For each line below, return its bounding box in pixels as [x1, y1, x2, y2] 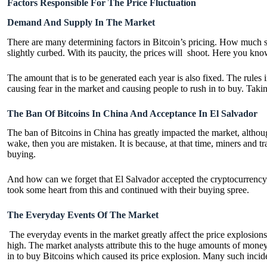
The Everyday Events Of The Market [7, 210, 159, 221]
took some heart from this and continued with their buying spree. [7, 185, 252, 195]
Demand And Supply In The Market [7, 17, 155, 27]
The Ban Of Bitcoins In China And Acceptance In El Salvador [7, 108, 257, 119]
